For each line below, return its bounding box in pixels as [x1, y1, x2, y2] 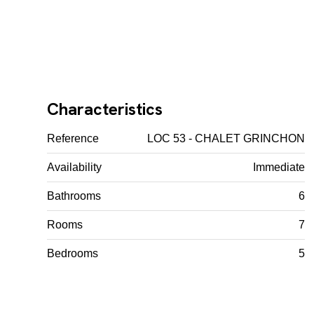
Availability [47, 161, 102, 173]
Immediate [253, 161, 306, 173]
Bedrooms [47, 247, 99, 259]
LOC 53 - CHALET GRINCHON [147, 132, 306, 144]
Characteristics [47, 97, 163, 120]
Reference [47, 132, 100, 144]
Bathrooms [47, 189, 102, 202]
